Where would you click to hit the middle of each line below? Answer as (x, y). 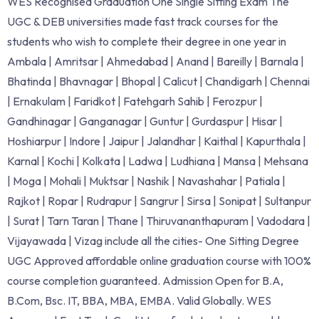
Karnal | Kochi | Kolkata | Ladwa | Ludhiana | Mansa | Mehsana (158, 161)
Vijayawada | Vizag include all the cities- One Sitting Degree (153, 240)
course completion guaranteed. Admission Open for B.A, (145, 280)
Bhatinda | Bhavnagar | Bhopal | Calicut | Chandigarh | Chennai (158, 81)
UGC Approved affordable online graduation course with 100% (159, 260)
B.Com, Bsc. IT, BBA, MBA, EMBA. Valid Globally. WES (139, 300)
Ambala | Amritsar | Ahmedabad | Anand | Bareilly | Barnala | (156, 61)
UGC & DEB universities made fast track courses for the (143, 21)
